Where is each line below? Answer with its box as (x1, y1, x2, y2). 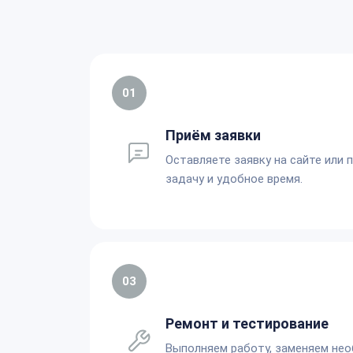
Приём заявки (165, 126, 261, 143)
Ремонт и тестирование (165, 314, 329, 332)
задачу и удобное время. (165, 171, 303, 186)
